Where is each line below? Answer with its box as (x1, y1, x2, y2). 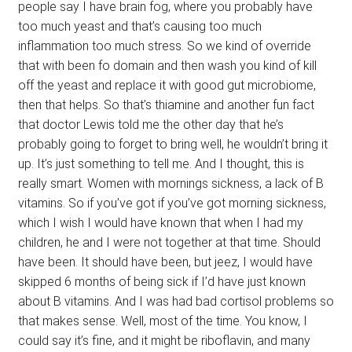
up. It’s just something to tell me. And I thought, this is (17, 156, 304, 171)
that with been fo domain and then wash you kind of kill (17, 57, 317, 73)
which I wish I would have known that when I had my (17, 214, 303, 230)
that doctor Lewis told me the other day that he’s (17, 116, 284, 132)
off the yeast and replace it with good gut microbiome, (17, 77, 316, 93)
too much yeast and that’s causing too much (17, 18, 262, 34)
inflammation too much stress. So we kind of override (17, 38, 311, 53)
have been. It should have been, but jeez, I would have (17, 254, 313, 269)
